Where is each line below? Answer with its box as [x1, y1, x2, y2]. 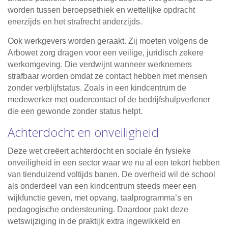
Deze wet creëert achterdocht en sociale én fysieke [8, 147, 191, 156]
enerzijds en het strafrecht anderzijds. [8, 17, 142, 26]
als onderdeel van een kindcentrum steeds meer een [8, 182, 196, 191]
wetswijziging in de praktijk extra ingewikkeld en [8, 217, 181, 226]
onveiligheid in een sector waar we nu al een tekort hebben [8, 158, 220, 167]
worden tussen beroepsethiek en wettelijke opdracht [8, 6, 195, 15]
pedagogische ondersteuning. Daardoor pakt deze [8, 205, 188, 214]
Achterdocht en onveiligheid [8, 124, 159, 141]
